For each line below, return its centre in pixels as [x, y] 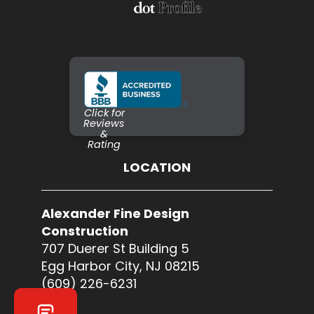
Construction [84, 231]
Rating [104, 144]
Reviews [104, 123]
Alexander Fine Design [115, 213]
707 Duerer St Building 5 [115, 248]
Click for [104, 112]
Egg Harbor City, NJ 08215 [120, 266]
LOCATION [157, 167]
